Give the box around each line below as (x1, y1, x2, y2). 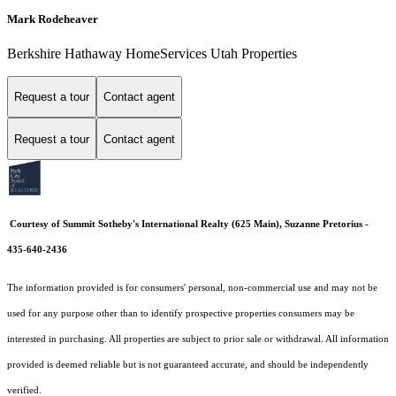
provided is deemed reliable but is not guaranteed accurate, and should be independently (7, 360, 369, 370)
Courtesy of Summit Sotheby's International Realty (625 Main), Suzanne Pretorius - (10, 219, 369, 230)
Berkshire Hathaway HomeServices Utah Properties (7, 45, 297, 61)
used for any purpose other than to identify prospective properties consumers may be (7, 308, 354, 319)
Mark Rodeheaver (7, 11, 98, 26)
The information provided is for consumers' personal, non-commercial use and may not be (7, 283, 377, 293)
